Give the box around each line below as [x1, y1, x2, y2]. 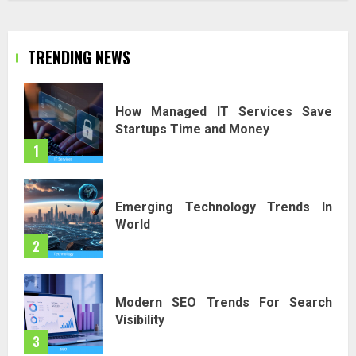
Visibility [115, 312, 164, 328]
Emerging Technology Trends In [115, 199, 332, 215]
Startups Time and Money [115, 122, 269, 137]
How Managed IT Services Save [115, 104, 332, 120]
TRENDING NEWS [28, 44, 130, 69]
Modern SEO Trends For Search [115, 295, 332, 311]
